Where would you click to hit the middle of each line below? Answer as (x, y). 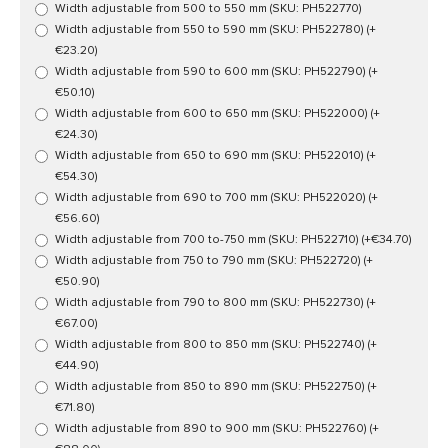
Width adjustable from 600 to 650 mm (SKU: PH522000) (213, 113)
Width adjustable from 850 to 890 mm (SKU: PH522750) (211, 386)
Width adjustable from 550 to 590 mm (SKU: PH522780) (211, 29)
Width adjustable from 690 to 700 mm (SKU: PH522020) (212, 197)
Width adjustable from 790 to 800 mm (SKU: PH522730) (211, 302)
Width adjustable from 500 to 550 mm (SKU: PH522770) (208, 8)
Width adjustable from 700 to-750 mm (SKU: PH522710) (208, 239)
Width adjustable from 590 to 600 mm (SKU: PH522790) (212, 71)
